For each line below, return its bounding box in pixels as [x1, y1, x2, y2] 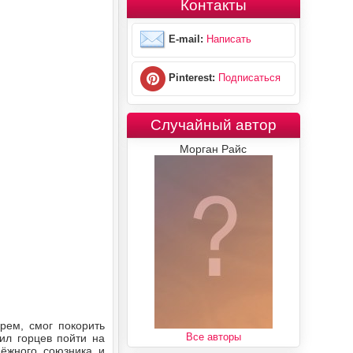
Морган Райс [180, 142, 247, 155]
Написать [206, 33, 251, 46]
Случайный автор [150, 116, 277, 133]
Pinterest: [165, 72, 215, 84]
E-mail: [165, 33, 203, 46]
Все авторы [185, 330, 241, 343]
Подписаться [217, 72, 281, 84]
